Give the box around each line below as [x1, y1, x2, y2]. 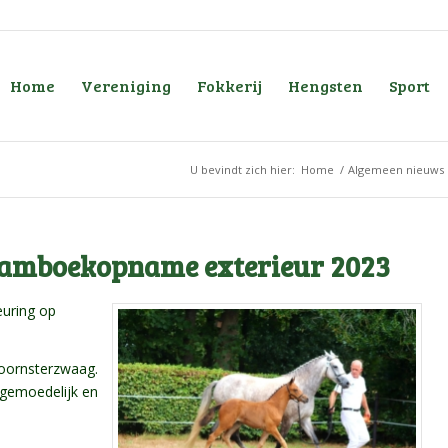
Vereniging [80, 75, 171, 96]
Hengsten [287, 75, 363, 96]
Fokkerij [196, 75, 262, 96]
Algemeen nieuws [348, 162, 444, 177]
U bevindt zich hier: [190, 162, 295, 177]
